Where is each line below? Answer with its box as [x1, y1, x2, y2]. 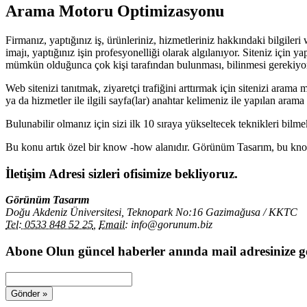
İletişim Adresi [5, 166, 88, 181]
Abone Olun [5, 243, 78, 258]
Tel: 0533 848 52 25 [5, 219, 93, 231]
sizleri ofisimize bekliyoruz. [88, 166, 238, 181]
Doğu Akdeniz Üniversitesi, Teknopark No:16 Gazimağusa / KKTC [5, 206, 297, 219]
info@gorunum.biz [131, 219, 212, 231]
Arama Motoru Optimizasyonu [5, 1, 224, 20]
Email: [99, 219, 128, 231]
